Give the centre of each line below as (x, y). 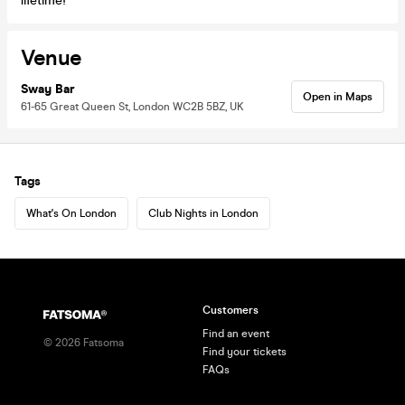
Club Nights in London (203, 213)
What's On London (71, 213)
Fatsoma (102, 343)
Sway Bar (48, 89)
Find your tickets (245, 352)
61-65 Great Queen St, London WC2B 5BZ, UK (132, 106)
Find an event (236, 334)
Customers (231, 310)
